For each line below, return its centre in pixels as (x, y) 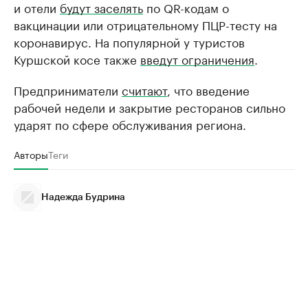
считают (144, 89)
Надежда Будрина (83, 197)
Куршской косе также (77, 58)
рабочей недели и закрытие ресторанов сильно (150, 107)
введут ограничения (197, 58)
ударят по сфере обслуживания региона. (130, 124)
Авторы (31, 154)
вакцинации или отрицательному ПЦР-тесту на (145, 24)
